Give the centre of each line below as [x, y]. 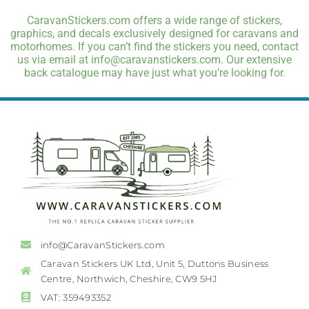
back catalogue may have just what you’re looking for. [154, 72]
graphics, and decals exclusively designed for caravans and [154, 33]
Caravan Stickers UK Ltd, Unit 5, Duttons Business [154, 263]
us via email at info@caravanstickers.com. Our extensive [154, 59]
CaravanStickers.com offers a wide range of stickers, [154, 20]
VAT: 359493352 [76, 297]
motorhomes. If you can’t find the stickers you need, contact [154, 46]
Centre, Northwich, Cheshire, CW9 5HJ [129, 278]
